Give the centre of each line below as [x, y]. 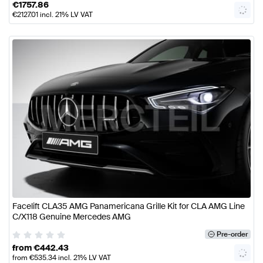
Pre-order [232, 235]
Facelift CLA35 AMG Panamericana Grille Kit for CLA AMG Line [129, 206]
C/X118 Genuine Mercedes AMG [72, 217]
